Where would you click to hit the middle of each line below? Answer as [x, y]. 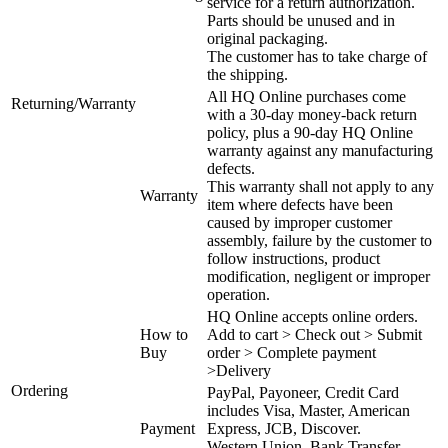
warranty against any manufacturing [320, 150]
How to [164, 334]
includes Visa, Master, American [308, 410]
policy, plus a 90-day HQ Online [310, 132]
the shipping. [247, 74]
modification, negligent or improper [318, 276]
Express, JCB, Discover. [284, 428]
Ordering [39, 390]
